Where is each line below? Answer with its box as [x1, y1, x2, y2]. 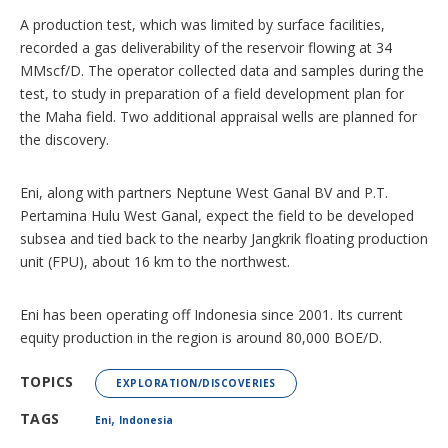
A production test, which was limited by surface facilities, [20, 14, 385, 34]
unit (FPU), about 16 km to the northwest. [20, 251, 290, 271]
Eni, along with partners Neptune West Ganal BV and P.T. [20, 182, 388, 202]
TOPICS [20, 371, 74, 391]
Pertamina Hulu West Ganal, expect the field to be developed [20, 205, 414, 225]
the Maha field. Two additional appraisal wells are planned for [20, 106, 417, 126]
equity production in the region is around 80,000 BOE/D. [20, 327, 382, 347]
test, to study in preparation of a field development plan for [20, 83, 404, 103]
